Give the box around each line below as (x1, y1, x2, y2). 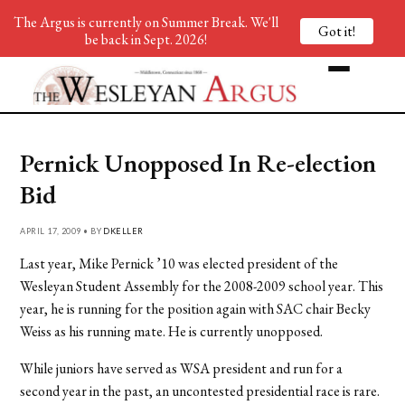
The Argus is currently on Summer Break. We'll (13, 13, 278, 32)
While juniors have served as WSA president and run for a (20, 358, 344, 378)
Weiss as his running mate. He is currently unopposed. (20, 321, 326, 341)
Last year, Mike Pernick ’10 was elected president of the (20, 253, 339, 273)
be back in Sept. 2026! (84, 30, 207, 49)
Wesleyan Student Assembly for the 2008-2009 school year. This (20, 276, 384, 296)
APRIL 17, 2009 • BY (20, 225, 104, 236)
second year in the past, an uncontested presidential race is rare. (20, 381, 381, 400)
